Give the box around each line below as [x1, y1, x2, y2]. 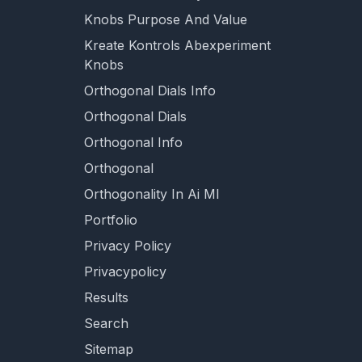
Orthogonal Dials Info [84, 82, 216, 99]
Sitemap [84, 341, 133, 357]
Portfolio [84, 212, 137, 228]
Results [84, 289, 128, 305]
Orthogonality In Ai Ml [84, 186, 219, 202]
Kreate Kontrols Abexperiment [84, 37, 271, 53]
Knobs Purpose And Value [84, 11, 247, 27]
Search [84, 315, 128, 331]
